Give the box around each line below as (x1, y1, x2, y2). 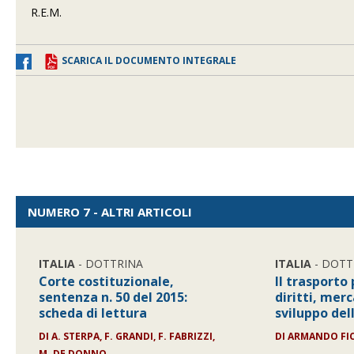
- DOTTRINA (75, 256, 144, 271)
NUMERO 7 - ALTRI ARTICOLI (28, 204, 192, 220)
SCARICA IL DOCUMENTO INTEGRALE (62, 54, 236, 67)
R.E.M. (31, 5, 62, 20)
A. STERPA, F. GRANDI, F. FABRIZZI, (51, 330, 216, 343)
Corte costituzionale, (39, 273, 175, 290)
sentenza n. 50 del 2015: (39, 288, 188, 306)
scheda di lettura (39, 304, 148, 322)
